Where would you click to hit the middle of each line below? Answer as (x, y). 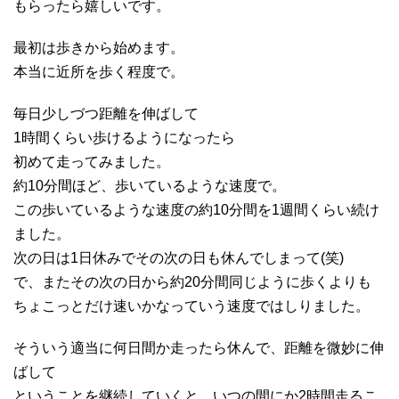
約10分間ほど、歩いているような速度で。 (150, 185)
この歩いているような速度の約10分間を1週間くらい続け (196, 209)
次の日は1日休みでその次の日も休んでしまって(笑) (179, 257)
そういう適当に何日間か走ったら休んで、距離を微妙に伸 (199, 347)
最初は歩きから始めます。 (99, 47)
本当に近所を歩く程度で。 (99, 71)
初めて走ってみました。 (92, 161)
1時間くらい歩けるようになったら (124, 137)
